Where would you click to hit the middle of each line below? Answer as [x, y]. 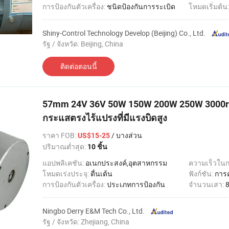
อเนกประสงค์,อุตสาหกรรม [126, 163]
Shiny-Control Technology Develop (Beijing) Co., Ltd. [124, 33]
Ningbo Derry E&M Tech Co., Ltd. [94, 211]
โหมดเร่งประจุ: [66, 174]
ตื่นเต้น [101, 174]
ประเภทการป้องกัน [136, 184]
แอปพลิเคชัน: [64, 163]
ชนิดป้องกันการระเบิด [141, 6]
